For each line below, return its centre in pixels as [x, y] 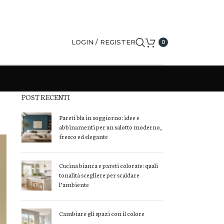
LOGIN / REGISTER [103, 42]
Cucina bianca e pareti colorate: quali [108, 165]
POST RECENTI [45, 97]
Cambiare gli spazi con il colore [101, 213]
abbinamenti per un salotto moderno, [110, 127]
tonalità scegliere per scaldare [99, 175]
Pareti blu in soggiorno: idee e [99, 117]
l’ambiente [74, 184]
